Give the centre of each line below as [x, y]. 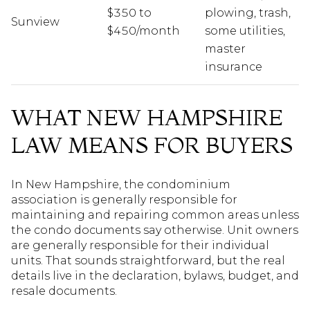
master [225, 48]
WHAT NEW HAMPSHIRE [147, 117]
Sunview [35, 21]
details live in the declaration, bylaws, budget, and [155, 276]
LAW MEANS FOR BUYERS [152, 145]
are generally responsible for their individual [140, 246]
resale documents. [64, 291]
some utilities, [245, 30]
